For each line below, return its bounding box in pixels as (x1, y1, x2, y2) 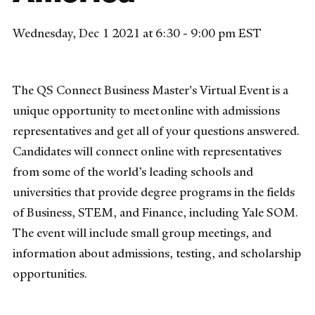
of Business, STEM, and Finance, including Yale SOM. (13, 205, 298, 221)
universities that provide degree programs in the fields (13, 184, 295, 200)
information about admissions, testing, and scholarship (13, 245, 301, 262)
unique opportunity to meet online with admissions (13, 103, 280, 119)
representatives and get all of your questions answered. (13, 123, 300, 139)
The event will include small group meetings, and (13, 225, 271, 241)
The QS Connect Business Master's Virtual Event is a (13, 82, 288, 98)
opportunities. (13, 266, 87, 282)
